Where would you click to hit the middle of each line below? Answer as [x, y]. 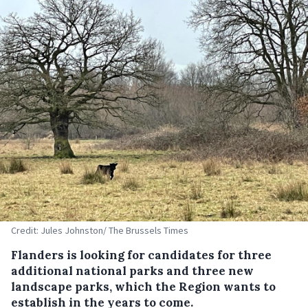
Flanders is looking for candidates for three [141, 255]
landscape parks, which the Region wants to [143, 287]
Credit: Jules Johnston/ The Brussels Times [100, 230]
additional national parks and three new [132, 271]
